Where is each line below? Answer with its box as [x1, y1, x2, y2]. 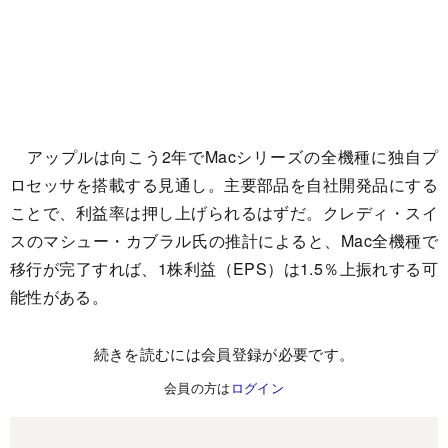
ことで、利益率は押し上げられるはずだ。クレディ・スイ [10, 200, 438, 224]
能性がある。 [10, 284, 108, 308]
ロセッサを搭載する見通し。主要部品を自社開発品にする [10, 172, 438, 196]
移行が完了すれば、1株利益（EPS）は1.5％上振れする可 [10, 256, 438, 280]
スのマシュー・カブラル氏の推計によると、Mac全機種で [10, 228, 438, 252]
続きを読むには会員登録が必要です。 [93, 342, 355, 364]
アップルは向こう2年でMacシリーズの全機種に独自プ [10, 144, 438, 168]
